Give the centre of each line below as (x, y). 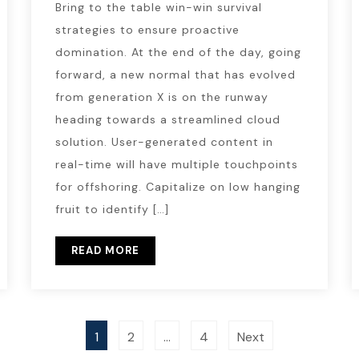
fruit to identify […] (112, 209)
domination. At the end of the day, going (178, 52)
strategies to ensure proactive (147, 30)
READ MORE (105, 250)
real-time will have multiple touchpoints (176, 164)
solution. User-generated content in (164, 142)
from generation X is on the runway (161, 97)
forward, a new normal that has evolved (175, 75)
